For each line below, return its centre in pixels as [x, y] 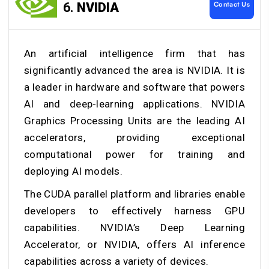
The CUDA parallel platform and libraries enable [134, 194]
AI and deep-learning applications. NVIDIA [134, 104]
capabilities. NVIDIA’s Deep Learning [134, 228]
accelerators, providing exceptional [134, 138]
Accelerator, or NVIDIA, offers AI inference [134, 245]
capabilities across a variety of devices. [118, 261]
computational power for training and [134, 155]
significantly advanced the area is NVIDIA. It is [134, 71]
